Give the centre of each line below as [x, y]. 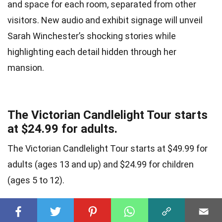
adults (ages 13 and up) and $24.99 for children [101, 165]
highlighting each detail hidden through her [92, 52]
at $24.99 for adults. [62, 129]
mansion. [26, 68]
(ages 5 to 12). [36, 180]
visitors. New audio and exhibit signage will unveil [105, 20]
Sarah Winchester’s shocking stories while [92, 36]
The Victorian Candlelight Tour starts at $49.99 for [108, 149]
